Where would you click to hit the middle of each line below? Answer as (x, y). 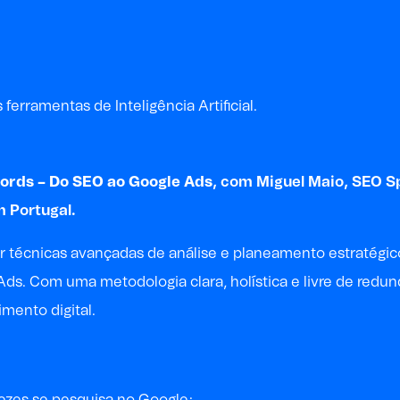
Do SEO (76, 182)
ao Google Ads (160, 182)
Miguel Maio (300, 182)
